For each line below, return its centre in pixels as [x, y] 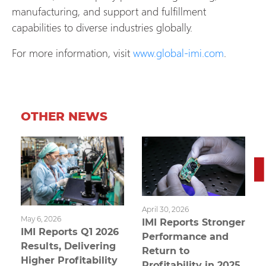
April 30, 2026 [165, 210]
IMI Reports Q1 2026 [70, 232]
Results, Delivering [68, 246]
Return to [166, 251]
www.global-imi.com [178, 52]
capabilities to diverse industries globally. [102, 27]
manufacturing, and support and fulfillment [109, 11]
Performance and [185, 237]
